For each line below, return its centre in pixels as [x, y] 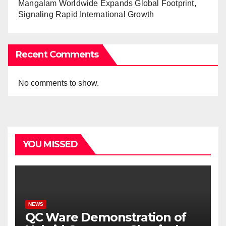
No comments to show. [59, 83]
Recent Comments [57, 54]
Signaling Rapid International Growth [86, 14]
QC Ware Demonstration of [106, 217]
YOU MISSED [50, 144]
